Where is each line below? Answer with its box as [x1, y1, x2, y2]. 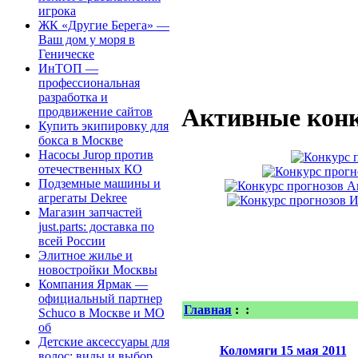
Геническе [38, 47, 94, 62]
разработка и [38, 90, 108, 105]
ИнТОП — [38, 62, 98, 76]
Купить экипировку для [38, 119, 169, 133]
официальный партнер [38, 292, 162, 306]
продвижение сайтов [38, 105, 153, 119]
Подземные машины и [38, 177, 161, 191]
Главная [184, 303, 232, 317]
